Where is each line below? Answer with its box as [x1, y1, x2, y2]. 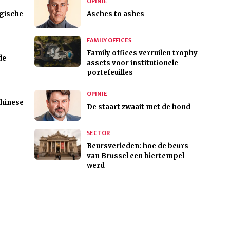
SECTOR [86, 129, 110, 137]
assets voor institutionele [86, 59, 178, 68]
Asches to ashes [86, 10, 144, 19]
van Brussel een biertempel [86, 151, 184, 161]
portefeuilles [86, 68, 133, 78]
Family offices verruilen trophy [86, 49, 198, 58]
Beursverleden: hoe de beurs [86, 142, 188, 151]
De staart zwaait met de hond [86, 103, 190, 112]
